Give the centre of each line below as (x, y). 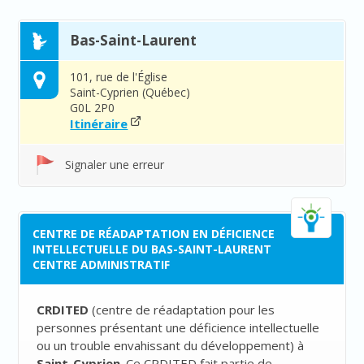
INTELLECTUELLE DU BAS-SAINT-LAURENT (152, 249)
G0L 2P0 (93, 108)
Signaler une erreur (115, 165)
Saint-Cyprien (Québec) (130, 93)
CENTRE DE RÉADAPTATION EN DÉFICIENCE (154, 234)
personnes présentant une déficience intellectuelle (178, 328)
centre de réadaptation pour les (186, 310)
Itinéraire (99, 124)
